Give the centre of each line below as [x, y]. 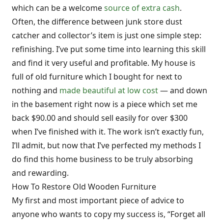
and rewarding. [40, 173]
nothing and [36, 91]
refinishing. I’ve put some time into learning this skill [109, 49]
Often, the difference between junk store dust [97, 22]
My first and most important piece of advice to [98, 201]
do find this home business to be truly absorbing [102, 159]
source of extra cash [142, 8]
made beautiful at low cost [109, 91]
